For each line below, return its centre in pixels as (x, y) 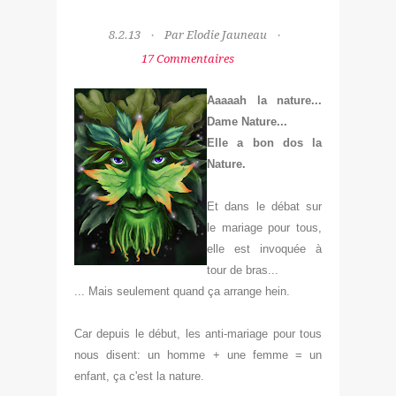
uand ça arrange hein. (235, 291)
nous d (94, 354)
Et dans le (239, 206)
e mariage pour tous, (266, 227)
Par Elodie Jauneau (215, 34)
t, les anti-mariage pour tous (248, 333)
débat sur (296, 206)
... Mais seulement (124, 291)
